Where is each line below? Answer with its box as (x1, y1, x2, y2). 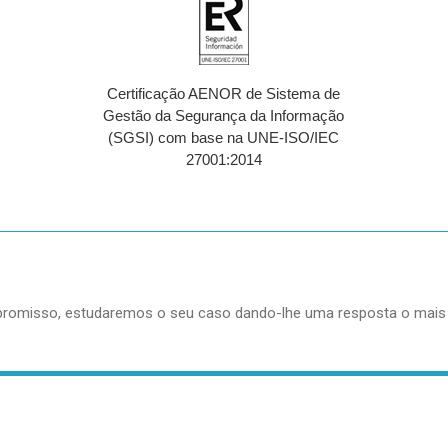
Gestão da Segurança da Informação (103, 106, 345, 124)
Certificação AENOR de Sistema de (107, 84, 341, 102)
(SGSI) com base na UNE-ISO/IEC (108, 128, 340, 146)
